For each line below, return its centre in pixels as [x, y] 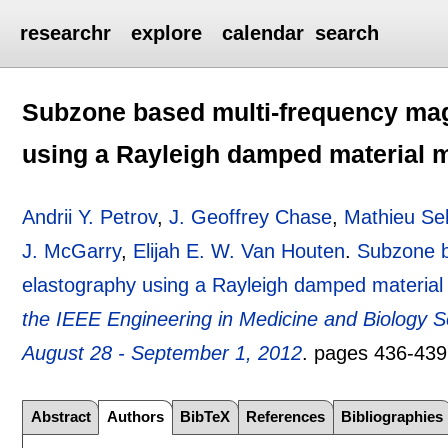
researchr [66, 33]
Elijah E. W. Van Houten [239, 250]
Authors [136, 417]
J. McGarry [72, 250]
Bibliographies [392, 417]
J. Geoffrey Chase [251, 216]
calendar [263, 33]
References [286, 417]
